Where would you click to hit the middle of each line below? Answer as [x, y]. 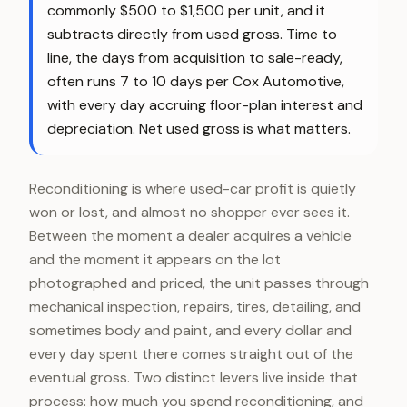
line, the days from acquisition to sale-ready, [195, 58]
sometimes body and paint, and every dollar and [190, 330]
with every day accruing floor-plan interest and [205, 105]
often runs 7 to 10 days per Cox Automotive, [196, 81]
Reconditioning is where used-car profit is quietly [193, 189]
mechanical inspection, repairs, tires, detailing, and [195, 307]
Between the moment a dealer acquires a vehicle [190, 236]
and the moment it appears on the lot [155, 259]
